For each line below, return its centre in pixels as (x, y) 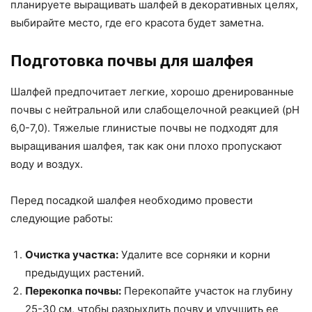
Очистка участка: (72, 255)
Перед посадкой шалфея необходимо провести (132, 201)
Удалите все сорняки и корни (194, 255)
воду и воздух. (47, 164)
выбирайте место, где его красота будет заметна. (137, 23)
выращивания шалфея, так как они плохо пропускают (146, 146)
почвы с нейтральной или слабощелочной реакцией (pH (155, 110)
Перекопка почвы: (73, 291)
